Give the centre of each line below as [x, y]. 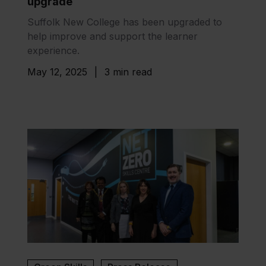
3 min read [128, 72]
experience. [53, 51]
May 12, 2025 [57, 72]
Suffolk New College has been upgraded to [125, 22]
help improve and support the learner [113, 37]
